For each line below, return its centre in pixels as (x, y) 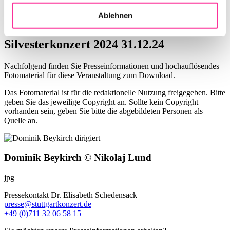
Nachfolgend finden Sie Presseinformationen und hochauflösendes (112, 66)
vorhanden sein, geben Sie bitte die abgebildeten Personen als (103, 111)
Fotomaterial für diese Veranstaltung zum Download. (90, 75)
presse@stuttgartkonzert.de (48, 204)
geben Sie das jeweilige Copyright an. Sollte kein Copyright (101, 102)
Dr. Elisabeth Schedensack (93, 195)
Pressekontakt (26, 195)
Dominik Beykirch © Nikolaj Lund (78, 158)
